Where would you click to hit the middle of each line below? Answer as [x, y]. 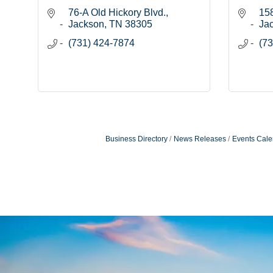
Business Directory [136, 139]
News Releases [200, 139]
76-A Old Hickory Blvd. [117, 13]
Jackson [86, 24]
